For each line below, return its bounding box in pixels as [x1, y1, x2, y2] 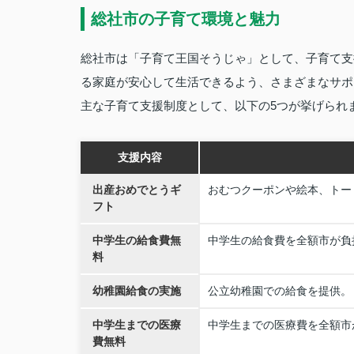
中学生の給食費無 [92, 234, 181, 247]
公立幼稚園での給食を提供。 [208, 284, 352, 297]
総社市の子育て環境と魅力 [91, 10, 281, 28]
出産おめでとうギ [92, 183, 181, 196]
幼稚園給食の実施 [92, 284, 181, 297]
